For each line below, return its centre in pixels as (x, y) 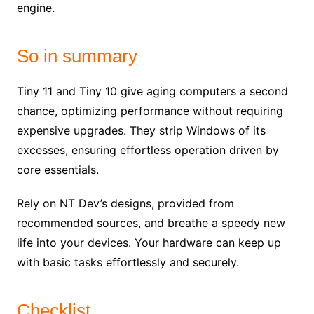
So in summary (77, 56)
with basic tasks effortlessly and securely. (128, 262)
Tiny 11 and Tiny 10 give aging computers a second (152, 91)
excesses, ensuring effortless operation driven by (148, 150)
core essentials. (57, 170)
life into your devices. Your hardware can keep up (149, 243)
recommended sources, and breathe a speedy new (151, 223)
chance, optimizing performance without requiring (150, 111)
